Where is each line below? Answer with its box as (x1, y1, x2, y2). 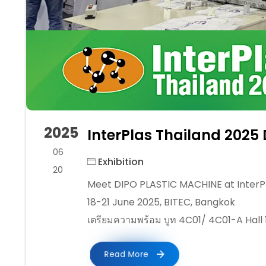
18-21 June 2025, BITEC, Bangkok (87, 195, 235, 210)
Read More (104, 248, 151, 260)
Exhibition (95, 155, 144, 169)
